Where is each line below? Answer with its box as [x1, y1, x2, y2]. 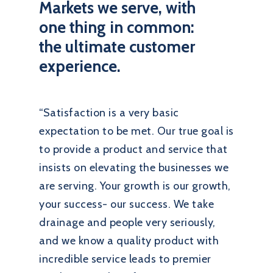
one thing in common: [39, 17, 194, 37]
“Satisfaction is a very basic [39, 105, 179, 119]
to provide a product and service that [39, 142, 228, 156]
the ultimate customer [39, 37, 195, 57]
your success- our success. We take [39, 197, 214, 211]
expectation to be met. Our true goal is [39, 124, 234, 138]
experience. [39, 56, 121, 76]
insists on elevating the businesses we [39, 160, 229, 174]
